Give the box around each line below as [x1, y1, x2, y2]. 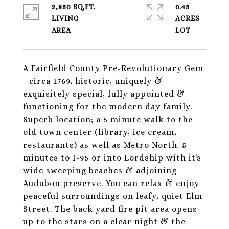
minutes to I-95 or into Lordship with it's [23, 153, 201, 163]
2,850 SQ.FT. [52, 3, 96, 11]
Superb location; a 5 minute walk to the [23, 114, 193, 124]
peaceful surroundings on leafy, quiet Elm [23, 191, 202, 201]
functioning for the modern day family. [23, 102, 192, 111]
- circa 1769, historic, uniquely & [23, 76, 163, 86]
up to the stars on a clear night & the [23, 217, 186, 226]
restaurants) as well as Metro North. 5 [23, 140, 187, 150]
